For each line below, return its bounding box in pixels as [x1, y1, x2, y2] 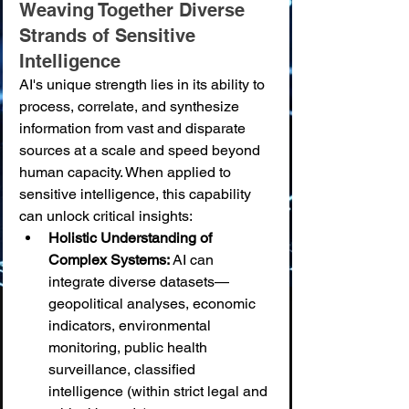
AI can [170, 251, 217, 268]
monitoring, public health [48, 339, 211, 356]
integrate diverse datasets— [48, 273, 229, 290]
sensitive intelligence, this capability [19, 185, 255, 203]
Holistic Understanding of [48, 229, 215, 246]
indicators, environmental [48, 317, 215, 334]
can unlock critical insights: [19, 207, 193, 225]
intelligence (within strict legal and [48, 383, 271, 400]
